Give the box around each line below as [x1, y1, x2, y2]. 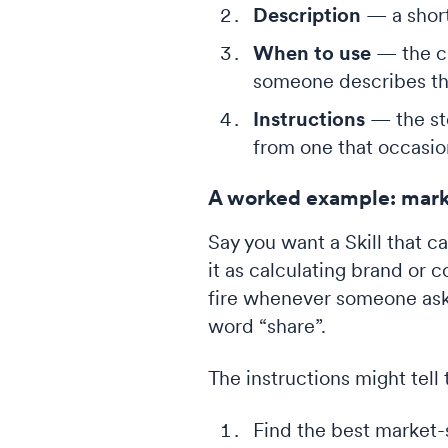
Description [252, 3, 361, 27]
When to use [252, 41, 371, 65]
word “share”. [207, 314, 326, 338]
